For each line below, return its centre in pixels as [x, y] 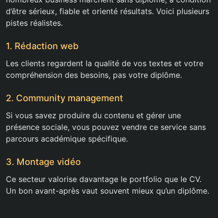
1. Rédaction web [42, 45]
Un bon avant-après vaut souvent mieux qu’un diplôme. [108, 191]
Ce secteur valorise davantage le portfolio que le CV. [104, 179]
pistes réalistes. [34, 23]
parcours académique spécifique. [67, 138]
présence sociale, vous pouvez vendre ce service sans [106, 127]
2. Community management [64, 98]
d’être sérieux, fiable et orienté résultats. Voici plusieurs [108, 11]
